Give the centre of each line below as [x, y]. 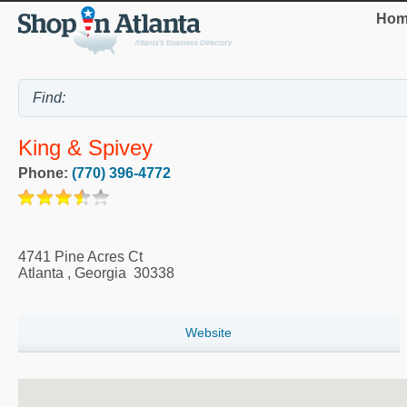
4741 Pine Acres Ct [80, 256]
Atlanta [41, 273]
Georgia [100, 273]
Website [209, 332]
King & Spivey [85, 148]
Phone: [45, 173]
